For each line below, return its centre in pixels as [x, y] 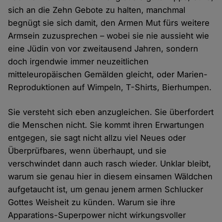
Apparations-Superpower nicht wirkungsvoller [97, 215]
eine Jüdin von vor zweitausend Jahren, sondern [103, 49]
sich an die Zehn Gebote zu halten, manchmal [97, 10]
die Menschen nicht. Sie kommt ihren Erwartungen [106, 125]
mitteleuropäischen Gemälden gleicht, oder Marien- [108, 75]
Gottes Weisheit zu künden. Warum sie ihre [92, 202]
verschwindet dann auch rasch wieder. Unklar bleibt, [110, 164]
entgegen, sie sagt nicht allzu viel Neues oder [97, 138]
